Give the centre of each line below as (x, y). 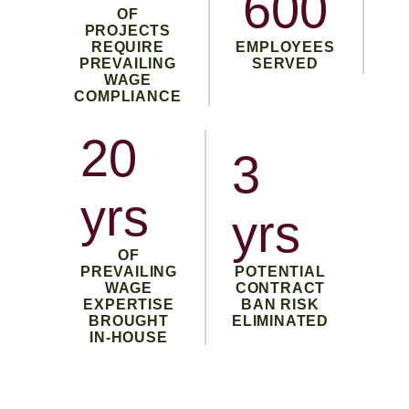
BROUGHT (129, 321)
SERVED (285, 64)
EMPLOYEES (285, 47)
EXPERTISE (129, 305)
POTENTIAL (280, 272)
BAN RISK (280, 305)
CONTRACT (280, 288)
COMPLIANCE (128, 97)
